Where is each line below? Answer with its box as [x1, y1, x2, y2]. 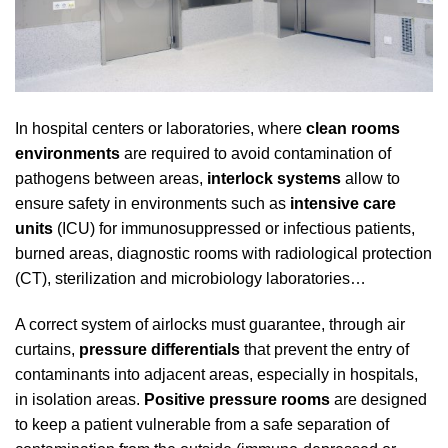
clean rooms [306, 120, 400, 138]
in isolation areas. [15, 391, 144, 409]
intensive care [290, 195, 396, 213]
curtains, [15, 341, 79, 359]
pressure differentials [79, 341, 240, 359]
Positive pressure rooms [144, 391, 330, 409]
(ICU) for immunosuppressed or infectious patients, [53, 220, 415, 238]
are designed [330, 391, 427, 409]
